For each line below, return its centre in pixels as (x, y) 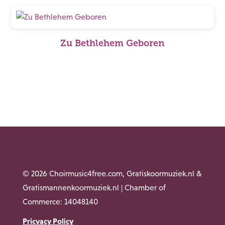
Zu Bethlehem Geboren (113, 43)
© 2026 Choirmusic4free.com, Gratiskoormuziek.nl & (112, 174)
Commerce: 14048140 (60, 202)
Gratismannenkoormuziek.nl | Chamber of (94, 188)
